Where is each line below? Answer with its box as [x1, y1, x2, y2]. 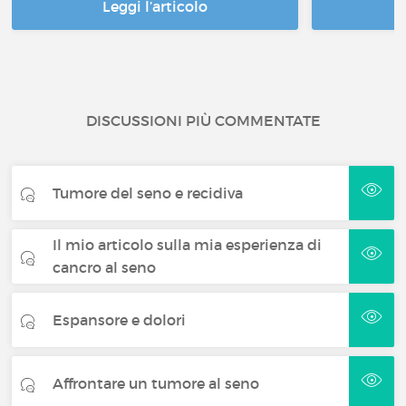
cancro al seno [53, 258, 157, 276]
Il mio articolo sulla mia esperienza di [53, 236, 323, 254]
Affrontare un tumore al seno [53, 373, 260, 392]
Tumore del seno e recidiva [53, 183, 244, 202]
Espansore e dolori [53, 310, 187, 329]
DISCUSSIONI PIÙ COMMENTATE [85, 111, 321, 130]
